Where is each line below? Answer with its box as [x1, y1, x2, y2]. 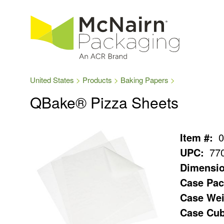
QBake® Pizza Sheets [30, 91, 178, 113]
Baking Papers [120, 74, 168, 85]
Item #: [179, 130, 213, 144]
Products [82, 74, 112, 85]
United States [30, 74, 74, 85]
